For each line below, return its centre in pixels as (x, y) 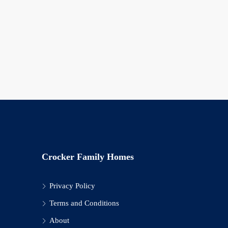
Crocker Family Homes (88, 157)
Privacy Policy (72, 186)
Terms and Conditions (84, 203)
